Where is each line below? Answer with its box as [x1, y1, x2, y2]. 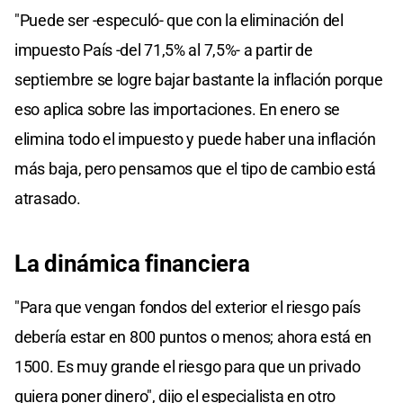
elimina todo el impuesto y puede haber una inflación [14, 129, 376, 148]
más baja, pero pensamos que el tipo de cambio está [14, 158, 377, 178]
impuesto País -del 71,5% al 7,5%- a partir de [14, 40, 313, 59]
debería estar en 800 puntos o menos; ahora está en [14, 327, 372, 346]
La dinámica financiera [14, 249, 250, 277]
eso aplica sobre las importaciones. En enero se [14, 99, 340, 119]
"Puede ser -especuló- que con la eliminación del [14, 10, 344, 30]
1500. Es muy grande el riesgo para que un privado [14, 356, 361, 376]
